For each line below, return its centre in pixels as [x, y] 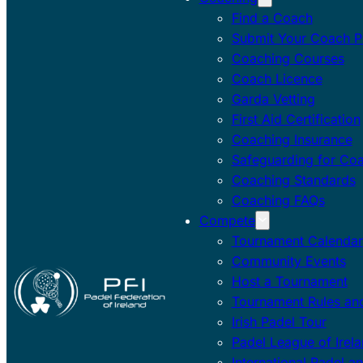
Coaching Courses [288, 58]
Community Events [288, 261]
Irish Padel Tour [279, 321]
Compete [227, 220]
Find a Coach [272, 17]
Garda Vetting [273, 98]
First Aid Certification [296, 119]
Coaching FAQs [278, 200]
